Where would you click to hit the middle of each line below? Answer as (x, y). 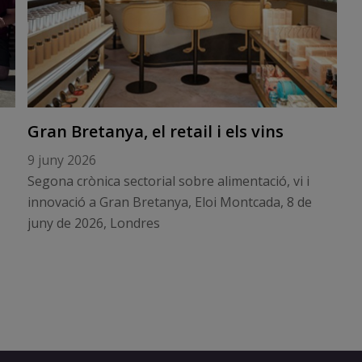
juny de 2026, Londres (93, 223)
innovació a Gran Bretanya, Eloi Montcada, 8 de (169, 202)
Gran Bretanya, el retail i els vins (155, 131)
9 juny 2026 (61, 160)
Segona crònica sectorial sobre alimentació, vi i (168, 181)
